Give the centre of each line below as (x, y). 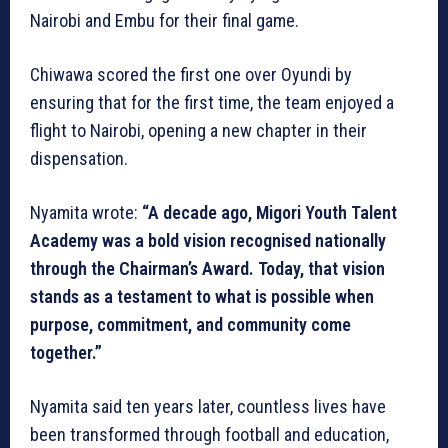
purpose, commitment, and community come (190, 325)
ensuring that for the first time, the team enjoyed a (212, 103)
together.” (66, 353)
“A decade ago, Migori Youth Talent (269, 213)
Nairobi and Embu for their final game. (164, 21)
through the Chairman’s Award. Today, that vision (207, 269)
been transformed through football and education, (209, 435)
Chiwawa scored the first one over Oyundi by (191, 75)
